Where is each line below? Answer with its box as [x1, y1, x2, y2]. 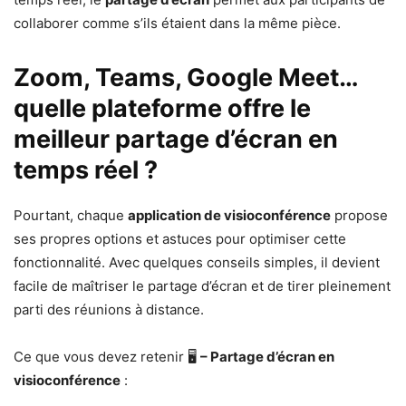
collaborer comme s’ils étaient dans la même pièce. [14, 14, 341, 33]
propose [331, 207, 388, 225]
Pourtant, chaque [14, 207, 128, 225]
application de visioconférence [128, 207, 331, 225]
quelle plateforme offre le [14, 93, 311, 124]
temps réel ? [14, 155, 158, 186]
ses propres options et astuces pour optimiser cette [14, 230, 346, 248]
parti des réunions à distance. [14, 301, 204, 319]
